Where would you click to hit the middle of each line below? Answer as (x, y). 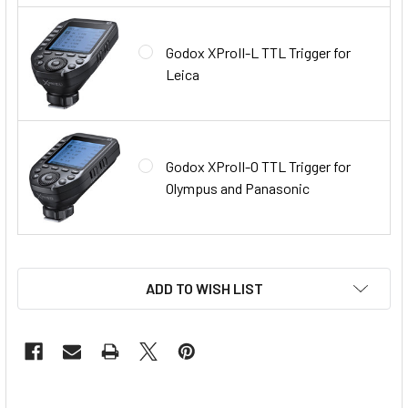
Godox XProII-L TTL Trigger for (258, 52)
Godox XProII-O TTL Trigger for (258, 166)
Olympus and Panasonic (238, 188)
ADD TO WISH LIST (204, 288)
